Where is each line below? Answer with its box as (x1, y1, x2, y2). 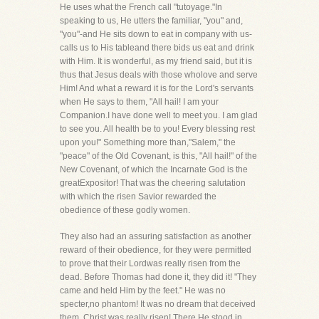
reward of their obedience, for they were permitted (60, 245, 251, 255)
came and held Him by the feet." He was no (60, 286, 226, 296)
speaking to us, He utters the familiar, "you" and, (60, 16, 243, 26)
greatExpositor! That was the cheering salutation (60, 178, 246, 188)
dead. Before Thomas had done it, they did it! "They (60, 272, 256, 282)
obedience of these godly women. (60, 205, 190, 215)
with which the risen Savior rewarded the (60, 192, 216, 202)
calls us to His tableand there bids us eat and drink (60, 43, 254, 53)
